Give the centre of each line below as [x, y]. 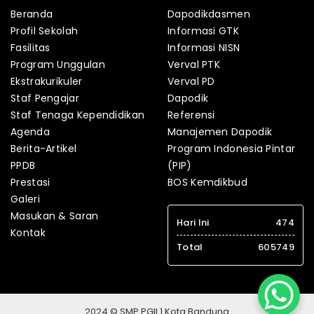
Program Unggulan [58, 65]
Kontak [28, 233]
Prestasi [30, 183]
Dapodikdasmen [209, 14]
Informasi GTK [203, 31]
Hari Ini [193, 223]
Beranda [32, 14]
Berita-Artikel [44, 149]
